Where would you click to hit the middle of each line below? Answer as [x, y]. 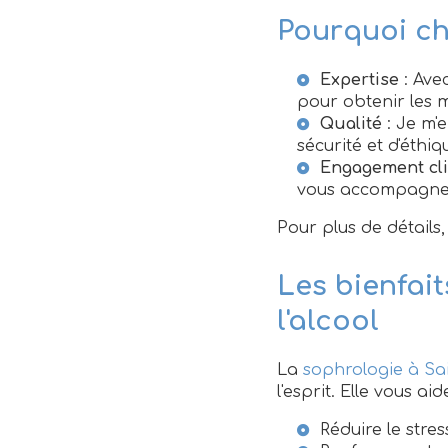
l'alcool [328, 321]
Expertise [359, 80]
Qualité [351, 124]
